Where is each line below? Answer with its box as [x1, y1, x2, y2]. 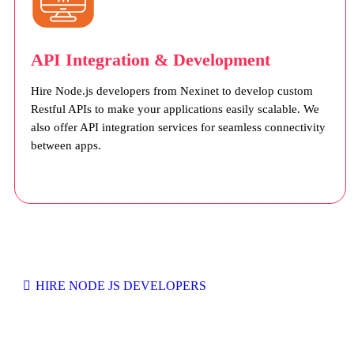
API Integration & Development [31, 50, 270, 70]
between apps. [31, 139, 101, 153]
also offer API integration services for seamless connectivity [31, 121, 326, 134]
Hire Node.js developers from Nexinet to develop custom [31, 85, 313, 98]
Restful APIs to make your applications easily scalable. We [31, 103, 319, 116]
